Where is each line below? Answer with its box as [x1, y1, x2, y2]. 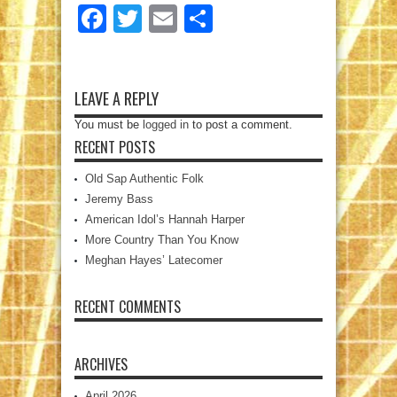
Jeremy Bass [85, 192, 153, 206]
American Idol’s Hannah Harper [85, 213, 245, 226]
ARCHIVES [74, 354, 128, 375]
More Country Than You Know [85, 233, 238, 246]
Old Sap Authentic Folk [85, 172, 204, 185]
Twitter [142, 3, 226, 35]
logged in [143, 118, 189, 131]
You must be [74, 118, 143, 131]
